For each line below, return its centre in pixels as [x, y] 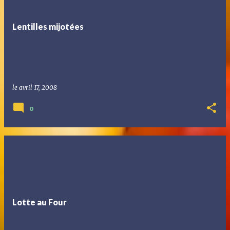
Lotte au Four [40, 202]
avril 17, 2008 [38, 88]
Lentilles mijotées [48, 26]
